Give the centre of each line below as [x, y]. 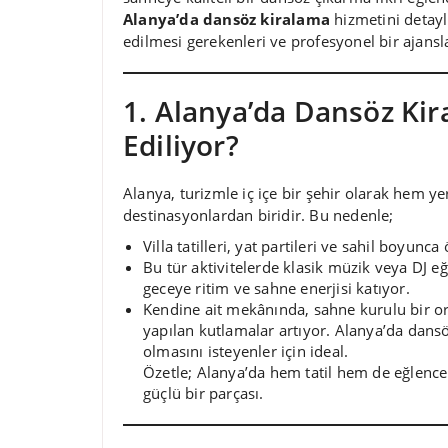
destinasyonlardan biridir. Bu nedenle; [258, 214]
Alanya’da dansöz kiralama [226, 18]
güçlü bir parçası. [203, 392]
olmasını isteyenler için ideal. [246, 350]
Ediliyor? [181, 144]
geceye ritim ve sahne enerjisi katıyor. [276, 287]
